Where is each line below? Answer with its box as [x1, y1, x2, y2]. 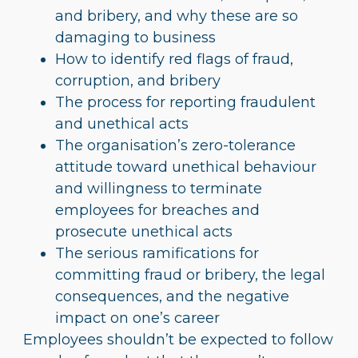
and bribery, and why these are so [55, 6, 298, 25]
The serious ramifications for [55, 244, 259, 262]
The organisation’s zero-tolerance [55, 136, 296, 154]
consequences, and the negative [55, 287, 289, 305]
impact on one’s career [55, 308, 220, 327]
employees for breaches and [55, 201, 260, 219]
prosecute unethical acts [55, 222, 233, 241]
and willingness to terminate [55, 179, 262, 197]
